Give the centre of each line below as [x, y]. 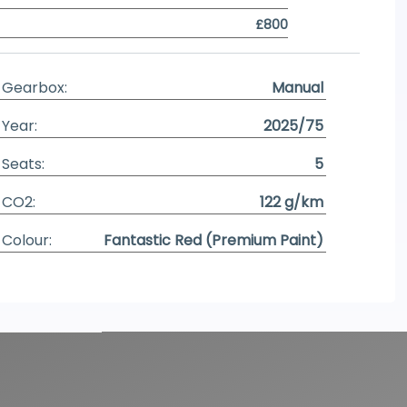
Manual [297, 88]
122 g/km [291, 202]
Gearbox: [35, 88]
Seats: [24, 164]
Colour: [27, 240]
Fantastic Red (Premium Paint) [213, 240]
